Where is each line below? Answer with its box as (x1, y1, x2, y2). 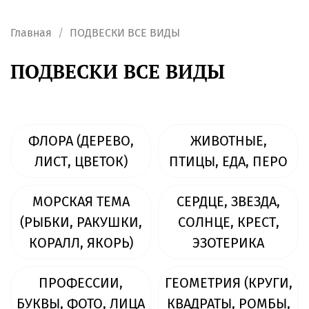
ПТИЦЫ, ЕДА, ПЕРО (169, 153, 288, 170)
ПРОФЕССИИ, (39, 275, 123, 292)
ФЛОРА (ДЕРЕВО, (28, 132, 134, 150)
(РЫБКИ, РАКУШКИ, (19, 214, 142, 231)
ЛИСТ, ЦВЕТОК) (34, 153, 128, 170)
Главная (10, 26, 52, 39)
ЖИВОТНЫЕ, (190, 132, 267, 150)
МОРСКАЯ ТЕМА (32, 193, 130, 210)
